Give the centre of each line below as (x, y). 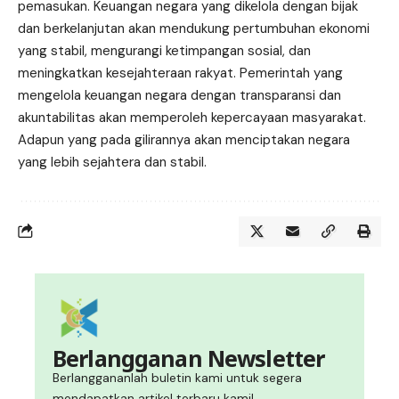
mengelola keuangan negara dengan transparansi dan (179, 95)
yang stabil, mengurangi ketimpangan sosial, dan (164, 50)
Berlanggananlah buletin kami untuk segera (177, 377)
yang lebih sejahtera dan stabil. (112, 162)
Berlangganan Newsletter (189, 358)
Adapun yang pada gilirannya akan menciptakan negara (184, 139)
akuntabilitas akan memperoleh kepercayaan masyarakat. (192, 117)
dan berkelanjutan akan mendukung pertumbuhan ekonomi (194, 28)
